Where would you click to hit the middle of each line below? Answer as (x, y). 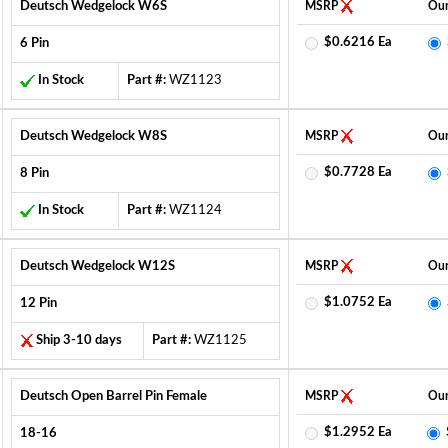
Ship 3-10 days (78, 340)
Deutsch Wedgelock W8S (93, 136)
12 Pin (38, 303)
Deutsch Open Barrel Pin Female (113, 396)
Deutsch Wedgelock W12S (97, 266)
